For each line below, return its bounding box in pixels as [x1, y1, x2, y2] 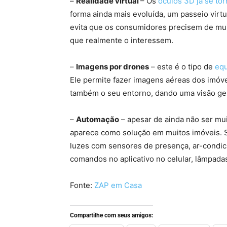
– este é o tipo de [149, 62, 215, 71]
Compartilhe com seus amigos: [70, 212, 153, 219]
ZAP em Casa [94, 180, 142, 190]
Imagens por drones [76, 62, 149, 71]
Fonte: [70, 180, 94, 190]
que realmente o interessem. [70, 35, 173, 45]
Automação [76, 115, 119, 124]
